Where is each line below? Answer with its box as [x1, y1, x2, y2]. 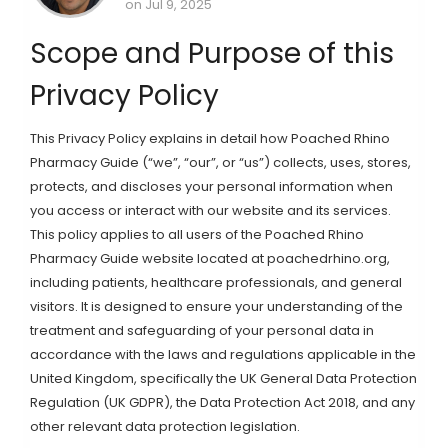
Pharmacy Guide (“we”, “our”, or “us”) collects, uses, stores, [30, 153, 411, 172]
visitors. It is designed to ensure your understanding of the [30, 297, 403, 316]
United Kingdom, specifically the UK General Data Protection [30, 369, 417, 388]
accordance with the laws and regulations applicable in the [30, 345, 416, 364]
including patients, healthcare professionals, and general [30, 273, 402, 292]
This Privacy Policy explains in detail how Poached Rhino [30, 129, 390, 148]
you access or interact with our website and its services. [30, 201, 391, 220]
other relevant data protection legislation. [30, 417, 300, 436]
